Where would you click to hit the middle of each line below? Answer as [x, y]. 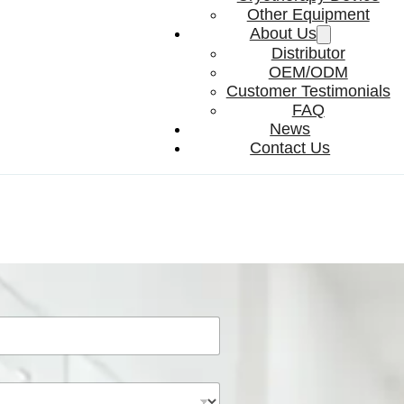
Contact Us [290, 148]
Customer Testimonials [308, 91]
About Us [283, 33]
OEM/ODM [308, 72]
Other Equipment [308, 14]
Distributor [308, 53]
